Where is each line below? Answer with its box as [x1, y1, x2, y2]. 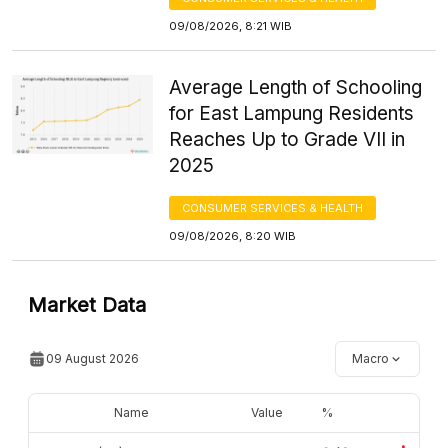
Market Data [28, 292, 146, 317]
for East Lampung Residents [169, 101, 415, 125]
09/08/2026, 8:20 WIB [169, 228, 297, 243]
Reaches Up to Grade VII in [169, 127, 406, 151]
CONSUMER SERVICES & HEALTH [182, 200, 364, 215]
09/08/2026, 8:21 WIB [169, 18, 293, 33]
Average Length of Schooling [169, 75, 423, 99]
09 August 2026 [46, 350, 139, 366]
